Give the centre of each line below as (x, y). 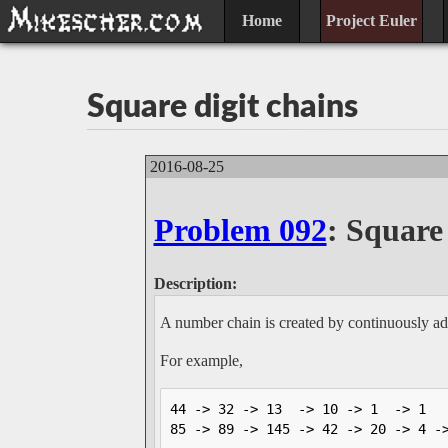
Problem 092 (240, 229)
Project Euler (371, 20)
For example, (201, 361)
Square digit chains (222, 107)
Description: (195, 284)
